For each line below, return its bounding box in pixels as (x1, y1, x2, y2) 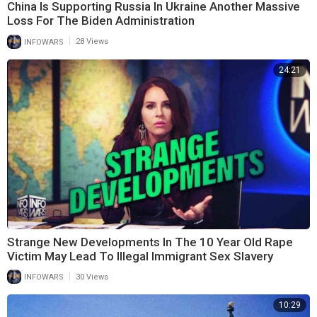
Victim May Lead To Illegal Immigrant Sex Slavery (7, 249, 273, 264)
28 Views (76, 37, 108, 47)
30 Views (76, 272, 108, 282)
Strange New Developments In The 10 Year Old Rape (7, 235, 293, 250)
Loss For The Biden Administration (7, 13, 195, 28)
